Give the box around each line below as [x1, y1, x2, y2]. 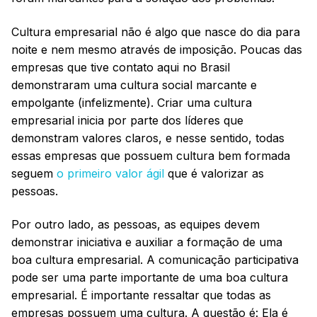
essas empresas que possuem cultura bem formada [11, 148, 290, 163]
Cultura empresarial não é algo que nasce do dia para [11, 24, 300, 39]
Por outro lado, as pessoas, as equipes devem [11, 217, 260, 232]
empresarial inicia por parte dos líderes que [11, 113, 243, 127]
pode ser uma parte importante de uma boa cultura [11, 270, 288, 285]
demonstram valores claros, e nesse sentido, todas [11, 130, 284, 145]
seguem [11, 166, 57, 180]
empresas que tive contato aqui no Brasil [11, 59, 230, 74]
